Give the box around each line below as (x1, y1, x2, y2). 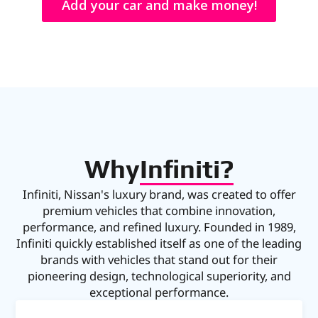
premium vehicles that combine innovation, (43, 202, 275, 219)
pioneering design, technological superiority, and (27, 268, 291, 285)
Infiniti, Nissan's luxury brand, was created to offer (22, 186, 296, 203)
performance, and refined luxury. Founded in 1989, (22, 219, 296, 236)
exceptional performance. (89, 284, 229, 301)
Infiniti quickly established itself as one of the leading (16, 235, 302, 252)
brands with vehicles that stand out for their (40, 251, 278, 268)
